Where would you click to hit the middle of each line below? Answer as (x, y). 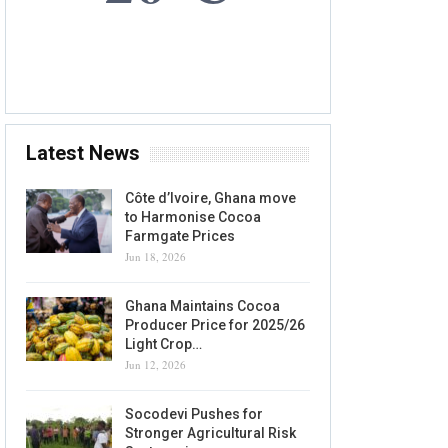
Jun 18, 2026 (155, 257)
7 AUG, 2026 (168, 32)
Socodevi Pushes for (194, 414)
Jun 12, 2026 (155, 365)
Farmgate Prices (180, 236)
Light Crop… (163, 344)
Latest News (83, 153)
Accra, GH (168, 63)
